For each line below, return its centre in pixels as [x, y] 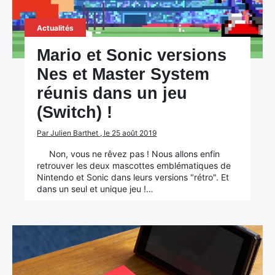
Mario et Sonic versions [132, 55]
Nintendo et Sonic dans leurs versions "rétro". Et [133, 177]
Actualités [56, 28]
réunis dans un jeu [112, 93]
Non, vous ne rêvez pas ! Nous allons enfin [135, 154]
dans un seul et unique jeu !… [95, 189]
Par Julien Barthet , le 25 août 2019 [97, 133]
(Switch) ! [75, 112]
